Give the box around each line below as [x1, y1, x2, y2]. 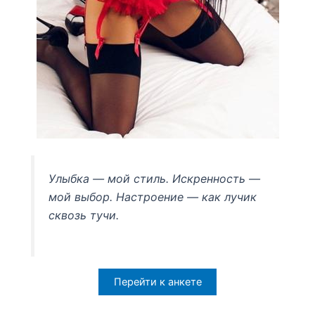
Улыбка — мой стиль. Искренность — [49, 172, 261, 186]
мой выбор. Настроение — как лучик [49, 190, 257, 205]
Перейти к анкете [113, 275, 202, 288]
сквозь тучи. [49, 208, 120, 223]
